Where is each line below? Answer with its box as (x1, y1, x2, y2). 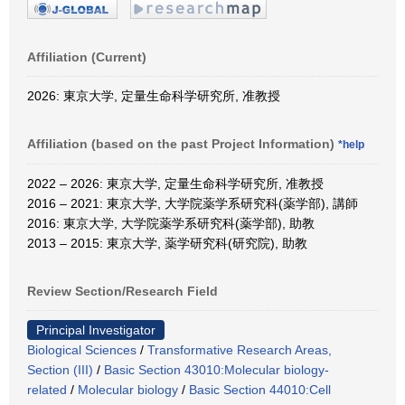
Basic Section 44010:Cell (189, 381, 331, 397)
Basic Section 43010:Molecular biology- (104, 362, 329, 377)
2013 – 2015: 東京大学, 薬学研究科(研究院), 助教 (27, 235, 307, 250)
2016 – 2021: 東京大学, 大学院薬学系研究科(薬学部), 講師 (27, 195, 358, 211)
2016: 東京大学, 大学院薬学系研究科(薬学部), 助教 (27, 215, 315, 231)
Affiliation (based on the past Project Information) (27, 136, 338, 151)
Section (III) (27, 362, 93, 377)
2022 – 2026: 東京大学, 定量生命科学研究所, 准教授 (27, 175, 324, 191)
